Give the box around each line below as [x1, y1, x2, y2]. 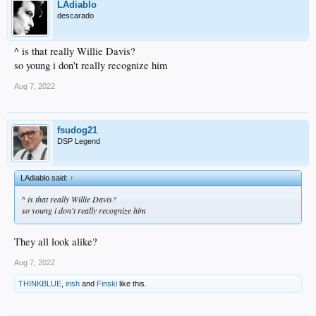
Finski [97, 279, 117, 288]
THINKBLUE [18, 279, 61, 288]
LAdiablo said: [20, 173, 70, 182]
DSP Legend [57, 136, 100, 145]
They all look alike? [14, 234, 97, 248]
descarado [57, 11, 94, 20]
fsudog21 [57, 124, 97, 135]
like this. [117, 279, 147, 288]
